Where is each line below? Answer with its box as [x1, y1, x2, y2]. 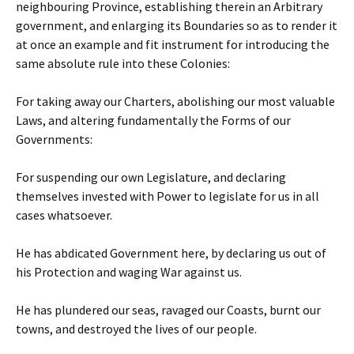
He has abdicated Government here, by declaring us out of [16, 245, 326, 261]
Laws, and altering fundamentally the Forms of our [16, 112, 291, 128]
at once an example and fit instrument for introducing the [16, 36, 330, 52]
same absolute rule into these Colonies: [16, 55, 230, 71]
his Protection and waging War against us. [16, 264, 242, 280]
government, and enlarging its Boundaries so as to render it [16, 17, 337, 33]
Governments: [16, 131, 92, 147]
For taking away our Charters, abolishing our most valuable [16, 93, 335, 109]
